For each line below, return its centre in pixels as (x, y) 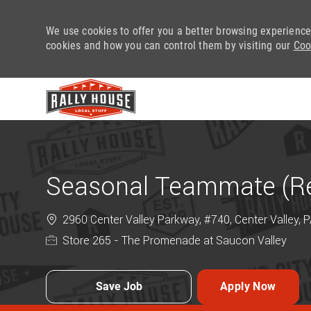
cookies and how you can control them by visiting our (170, 45)
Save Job (119, 287)
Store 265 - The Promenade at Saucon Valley (173, 240)
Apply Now (248, 287)
